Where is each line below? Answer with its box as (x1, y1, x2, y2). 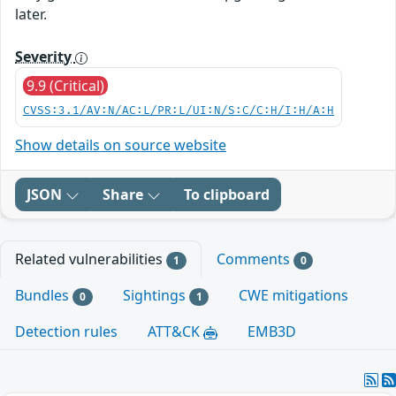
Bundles (15, 286, 72, 306)
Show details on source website (15, 135, 226, 155)
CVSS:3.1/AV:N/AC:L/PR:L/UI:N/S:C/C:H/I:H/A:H (23, 104, 334, 118)
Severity (15, 47, 75, 66)
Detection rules (15, 322, 118, 342)
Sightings (122, 286, 189, 306)
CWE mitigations (239, 286, 349, 306)
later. (15, 4, 47, 24)
